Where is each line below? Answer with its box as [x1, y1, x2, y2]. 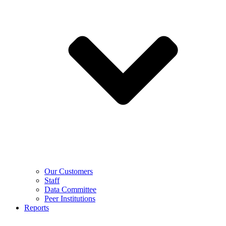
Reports [24, 203, 49, 212]
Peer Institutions [44, 194, 95, 203]
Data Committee [44, 185, 96, 194]
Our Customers [44, 167, 93, 176]
